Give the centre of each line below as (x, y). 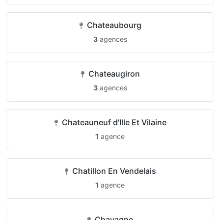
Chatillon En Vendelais (113, 171)
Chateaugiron (113, 74)
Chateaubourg (113, 25)
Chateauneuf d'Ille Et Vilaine (113, 122)
